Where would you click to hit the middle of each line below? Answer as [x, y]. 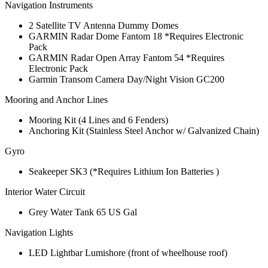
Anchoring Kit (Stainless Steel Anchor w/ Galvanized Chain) [144, 131]
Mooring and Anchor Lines [56, 100]
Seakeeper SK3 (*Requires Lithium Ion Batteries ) [124, 172]
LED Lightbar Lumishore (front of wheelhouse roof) [128, 253]
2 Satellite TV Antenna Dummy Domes [103, 26]
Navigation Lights [39, 233]
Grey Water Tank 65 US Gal [83, 212]
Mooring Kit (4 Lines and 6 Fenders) [98, 120]
